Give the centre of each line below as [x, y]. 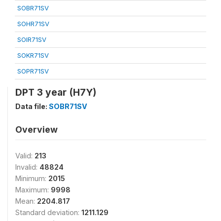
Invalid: [27, 167]
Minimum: [32, 178]
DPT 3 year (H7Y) [56, 92]
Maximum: [33, 189]
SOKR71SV [33, 55]
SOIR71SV [32, 39]
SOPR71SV [33, 71]
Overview [37, 129]
